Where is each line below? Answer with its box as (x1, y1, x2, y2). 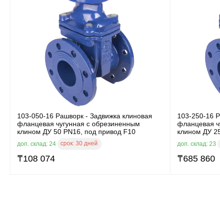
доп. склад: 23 (177, 140, 218, 147)
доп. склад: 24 (17, 140, 57, 147)
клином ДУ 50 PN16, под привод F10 (17, 127, 136, 136)
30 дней (76, 139, 98, 147)
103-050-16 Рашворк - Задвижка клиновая (17, 111, 152, 120)
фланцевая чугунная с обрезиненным (17, 119, 140, 128)
